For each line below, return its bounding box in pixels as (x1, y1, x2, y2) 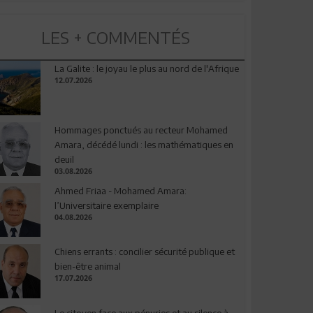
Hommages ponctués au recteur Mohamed (54, 124, 228, 136)
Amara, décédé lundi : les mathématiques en (54, 138, 233, 150)
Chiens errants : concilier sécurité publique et (54, 246, 235, 258)
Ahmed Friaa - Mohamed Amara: (54, 184, 187, 196)
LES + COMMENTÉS (41, 27, 190, 48)
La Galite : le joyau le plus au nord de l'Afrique (54, 63, 239, 75)
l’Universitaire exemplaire (54, 199, 159, 211)
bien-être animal (54, 261, 121, 272)
